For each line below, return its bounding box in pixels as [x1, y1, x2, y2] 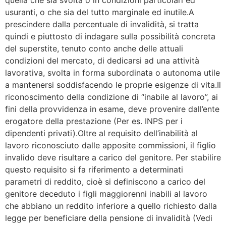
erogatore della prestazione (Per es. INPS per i [5, 116, 183, 126]
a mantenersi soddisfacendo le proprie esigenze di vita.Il [5, 79, 221, 90]
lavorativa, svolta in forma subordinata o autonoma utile [5, 67, 220, 78]
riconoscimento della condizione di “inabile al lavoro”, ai [5, 91, 218, 102]
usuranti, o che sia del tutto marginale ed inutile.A [5, 7, 194, 17]
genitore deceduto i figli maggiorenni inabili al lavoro [5, 188, 207, 199]
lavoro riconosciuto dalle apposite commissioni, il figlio [5, 140, 216, 150]
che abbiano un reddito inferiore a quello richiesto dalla [5, 200, 217, 211]
